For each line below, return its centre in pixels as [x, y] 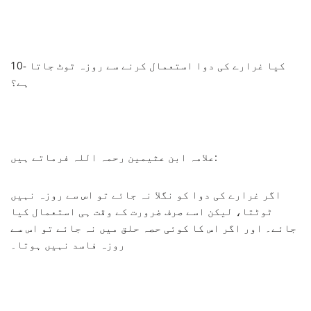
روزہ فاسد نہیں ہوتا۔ [68, 244]
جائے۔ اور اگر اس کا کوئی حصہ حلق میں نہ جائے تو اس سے [153, 227]
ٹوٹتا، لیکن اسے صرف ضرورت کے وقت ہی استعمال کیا [142, 211]
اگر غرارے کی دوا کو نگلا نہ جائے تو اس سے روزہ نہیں [146, 194]
